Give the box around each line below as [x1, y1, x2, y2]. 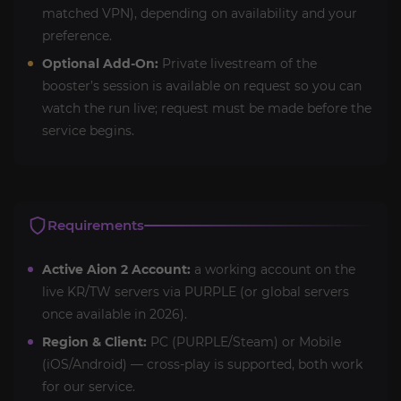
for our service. [42, 379, 135, 395]
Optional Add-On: [42, 55, 158, 72]
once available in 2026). [42, 306, 187, 322]
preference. [42, 28, 112, 44]
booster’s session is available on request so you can [42, 78, 362, 94]
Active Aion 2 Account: [42, 261, 191, 277]
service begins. [42, 123, 134, 139]
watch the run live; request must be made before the [42, 100, 371, 116]
